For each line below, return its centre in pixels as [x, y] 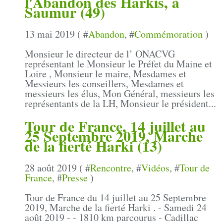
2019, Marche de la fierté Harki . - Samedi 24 [116, 207]
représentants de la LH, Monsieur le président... [120, 103]
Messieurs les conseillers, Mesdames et [104, 83]
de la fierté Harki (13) [93, 145]
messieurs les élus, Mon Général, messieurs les [120, 93]
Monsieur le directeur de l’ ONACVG [100, 54]
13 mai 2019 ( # [56, 34]
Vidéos [155, 167]
